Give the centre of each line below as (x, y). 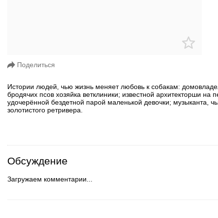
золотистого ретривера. (45, 110)
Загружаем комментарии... (50, 179)
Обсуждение (37, 161)
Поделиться (36, 64)
